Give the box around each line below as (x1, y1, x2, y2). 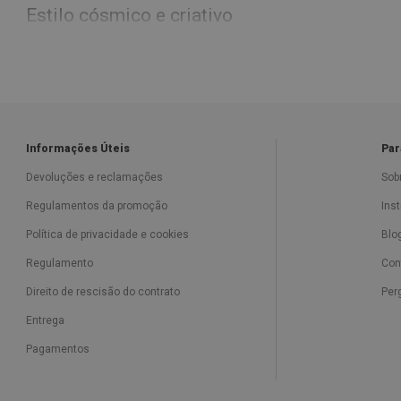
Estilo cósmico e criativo (26, 4, 233, 26)
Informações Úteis (26, 142, 130, 155)
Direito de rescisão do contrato (26, 286, 180, 298)
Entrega (26, 314, 64, 327)
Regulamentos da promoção (26, 200, 167, 212)
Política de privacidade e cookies (26, 228, 189, 241)
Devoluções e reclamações (26, 171, 163, 183)
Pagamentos (26, 343, 90, 355)
